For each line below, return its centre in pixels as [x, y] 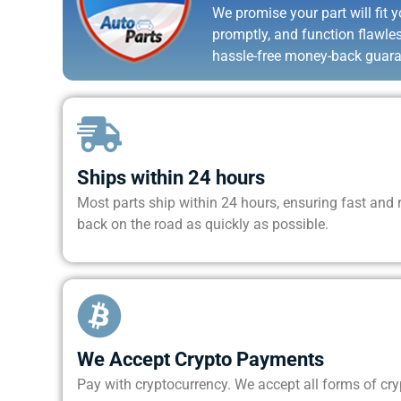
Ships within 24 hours [171, 177]
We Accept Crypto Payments [200, 358]
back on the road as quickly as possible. [202, 224]
